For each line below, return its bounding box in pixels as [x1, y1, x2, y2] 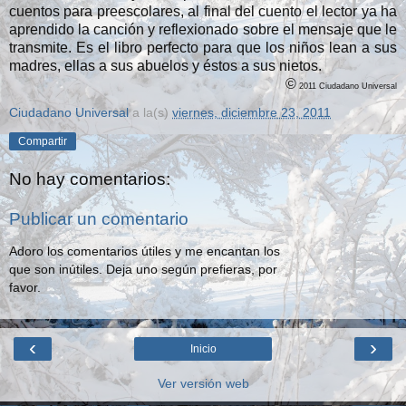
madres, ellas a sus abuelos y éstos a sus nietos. [9, 57, 322, 73]
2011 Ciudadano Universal [296, 81, 397, 91]
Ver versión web [157, 375, 249, 391]
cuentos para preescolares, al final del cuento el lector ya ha [9, 3, 397, 19]
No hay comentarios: [9, 169, 170, 189]
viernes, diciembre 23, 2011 [172, 104, 331, 120]
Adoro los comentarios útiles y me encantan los [9, 244, 280, 259]
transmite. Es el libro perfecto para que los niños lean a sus [9, 39, 397, 55]
